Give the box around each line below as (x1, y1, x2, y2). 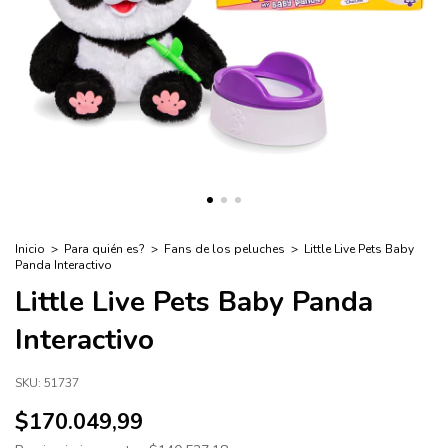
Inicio (15, 241, 45, 257)
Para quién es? (64, 241, 145, 257)
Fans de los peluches (164, 241, 285, 257)
